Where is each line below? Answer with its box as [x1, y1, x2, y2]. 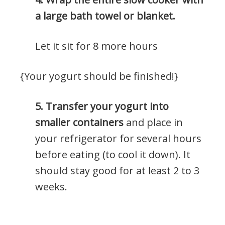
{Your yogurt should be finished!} [20, 69, 178, 83]
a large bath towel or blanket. [35, 9, 175, 23]
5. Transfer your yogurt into [35, 99, 169, 113]
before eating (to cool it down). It [35, 147, 190, 161]
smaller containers [35, 115, 124, 129]
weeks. [35, 179, 67, 193]
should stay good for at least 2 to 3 [35, 163, 199, 177]
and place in [124, 115, 183, 129]
